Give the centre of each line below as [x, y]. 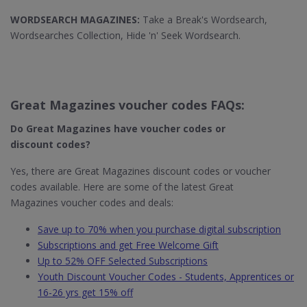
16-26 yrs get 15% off [85, 292]
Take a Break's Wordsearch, [204, 20]
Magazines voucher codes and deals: [92, 202]
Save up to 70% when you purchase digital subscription [159, 229]
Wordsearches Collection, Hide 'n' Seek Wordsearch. [125, 35]
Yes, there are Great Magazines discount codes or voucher [140, 171]
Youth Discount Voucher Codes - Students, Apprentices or [166, 277]
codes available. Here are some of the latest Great [122, 187]
